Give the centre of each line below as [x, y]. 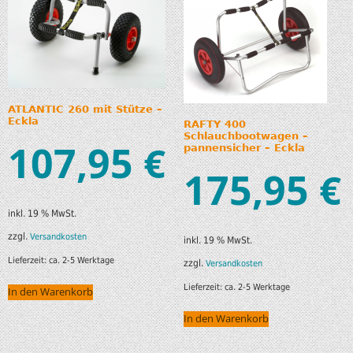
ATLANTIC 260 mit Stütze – [85, 109]
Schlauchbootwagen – [245, 136]
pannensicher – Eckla [244, 147]
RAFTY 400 [214, 124]
